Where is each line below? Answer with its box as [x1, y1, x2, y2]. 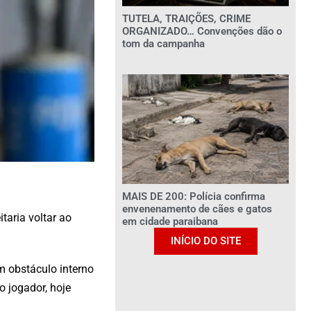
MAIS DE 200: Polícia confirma [122, 190, 265, 203]
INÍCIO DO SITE [170, 234, 241, 247]
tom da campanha [122, 37, 205, 50]
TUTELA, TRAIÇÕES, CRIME [122, 12, 251, 25]
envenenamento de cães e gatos [122, 202, 272, 215]
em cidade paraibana [122, 215, 218, 228]
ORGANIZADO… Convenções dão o [122, 24, 282, 37]
